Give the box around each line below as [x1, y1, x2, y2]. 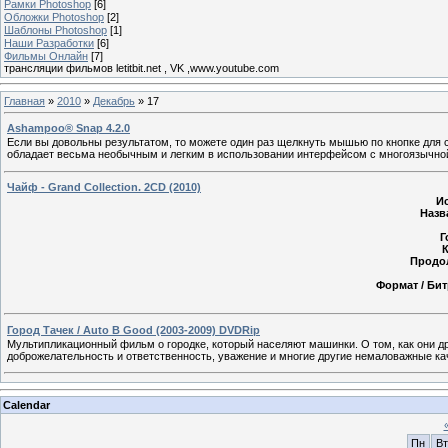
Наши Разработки [4, 36, 94, 49]
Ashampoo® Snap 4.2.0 [7, 122, 130, 135]
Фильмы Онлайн [4, 49, 88, 62]
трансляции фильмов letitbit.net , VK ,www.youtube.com [4, 61, 279, 74]
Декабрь [93, 94, 135, 107]
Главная [4, 94, 45, 107]
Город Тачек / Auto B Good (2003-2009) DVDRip [7, 323, 260, 336]
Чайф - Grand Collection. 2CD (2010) [7, 180, 201, 193]
